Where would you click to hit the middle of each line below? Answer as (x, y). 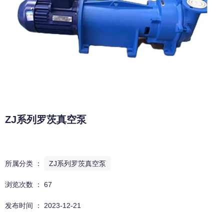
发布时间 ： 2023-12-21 (43, 205)
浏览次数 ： (24, 184)
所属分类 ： (23, 163)
